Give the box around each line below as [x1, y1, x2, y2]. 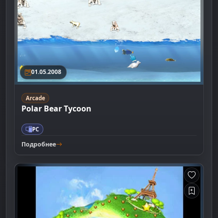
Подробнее [21, 140, 56, 148]
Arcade [25, 94, 45, 102]
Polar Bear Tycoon [21, 103, 92, 114]
